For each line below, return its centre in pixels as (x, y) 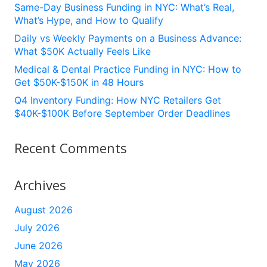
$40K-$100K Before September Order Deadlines (122, 113)
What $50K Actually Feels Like (83, 51)
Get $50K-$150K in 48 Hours (79, 82)
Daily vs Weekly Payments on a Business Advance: (128, 38)
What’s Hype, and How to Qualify (89, 20)
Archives (40, 184)
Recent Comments (71, 148)
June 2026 (38, 245)
